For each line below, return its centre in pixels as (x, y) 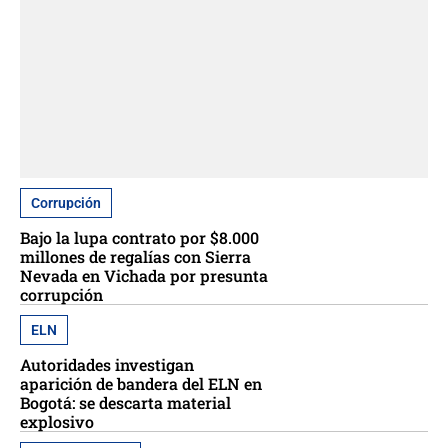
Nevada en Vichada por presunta (144, 275)
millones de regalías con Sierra (135, 256)
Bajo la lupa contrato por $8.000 (139, 237)
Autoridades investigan (107, 364)
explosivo (57, 421)
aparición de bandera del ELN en (141, 383)
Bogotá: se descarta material (125, 402)
